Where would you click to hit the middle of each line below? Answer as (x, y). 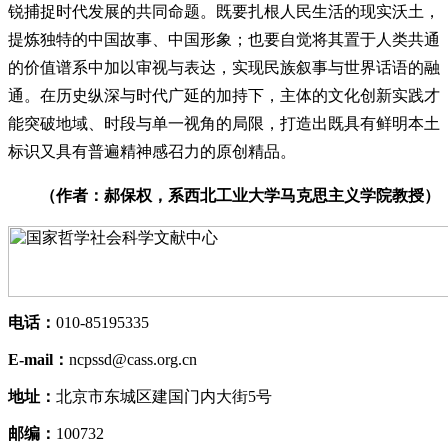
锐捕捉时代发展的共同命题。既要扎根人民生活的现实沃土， (224, 11)
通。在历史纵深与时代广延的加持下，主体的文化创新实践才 (224, 95)
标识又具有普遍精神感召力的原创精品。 (152, 151)
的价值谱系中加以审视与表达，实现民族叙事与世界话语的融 (224, 67)
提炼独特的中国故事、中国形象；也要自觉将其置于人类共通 (224, 39)
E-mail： (38, 359)
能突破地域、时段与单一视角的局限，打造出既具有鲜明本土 (224, 123)
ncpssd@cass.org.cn (133, 359)
